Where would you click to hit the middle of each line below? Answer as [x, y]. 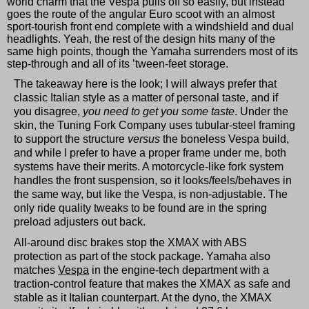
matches [36, 270]
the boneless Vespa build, [225, 139]
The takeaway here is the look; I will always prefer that [145, 83]
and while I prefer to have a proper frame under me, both [150, 152]
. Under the [261, 111]
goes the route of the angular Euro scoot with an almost [141, 14]
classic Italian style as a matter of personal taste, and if [146, 97]
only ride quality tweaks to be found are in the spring [140, 208]
